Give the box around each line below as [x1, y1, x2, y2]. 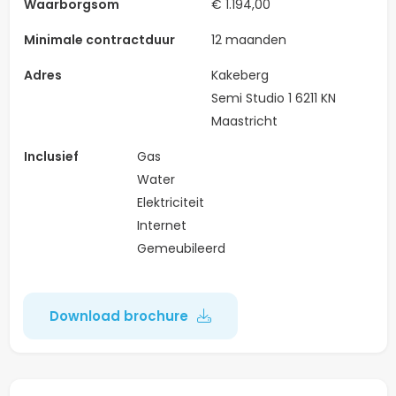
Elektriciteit [136, 193, 204, 211]
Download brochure [49, 306, 188, 325]
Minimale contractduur [23, 30, 175, 49]
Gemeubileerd [136, 239, 225, 257]
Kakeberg [210, 65, 269, 84]
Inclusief [23, 147, 79, 165]
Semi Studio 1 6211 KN [210, 88, 336, 107]
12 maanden [210, 30, 286, 49]
